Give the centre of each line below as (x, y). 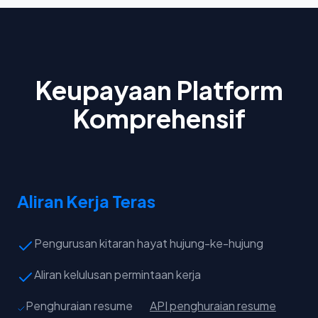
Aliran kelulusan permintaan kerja (117, 275)
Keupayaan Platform (159, 90)
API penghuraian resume (213, 306)
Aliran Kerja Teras (86, 201)
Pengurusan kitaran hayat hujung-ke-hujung (149, 243)
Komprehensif (159, 119)
